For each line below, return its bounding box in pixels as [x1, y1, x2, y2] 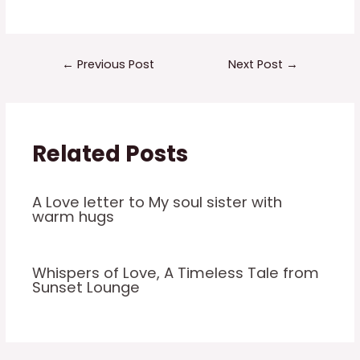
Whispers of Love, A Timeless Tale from [32, 263, 320, 284]
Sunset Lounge [32, 277, 141, 298]
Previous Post [73, 55, 154, 72]
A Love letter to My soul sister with [32, 191, 283, 212]
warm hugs [32, 206, 115, 227]
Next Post [228, 55, 287, 72]
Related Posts [32, 138, 189, 170]
